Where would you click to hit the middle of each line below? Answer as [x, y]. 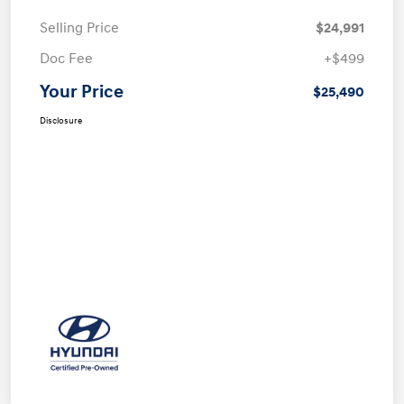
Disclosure [61, 121]
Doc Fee [66, 59]
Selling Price [79, 28]
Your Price [82, 92]
